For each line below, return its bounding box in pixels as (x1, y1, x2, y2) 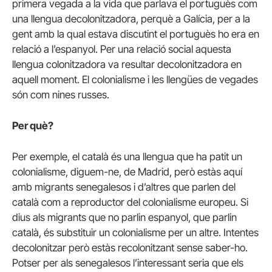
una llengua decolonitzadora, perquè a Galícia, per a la (12, 12, 250, 25)
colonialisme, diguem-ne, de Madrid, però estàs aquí (12, 166, 242, 178)
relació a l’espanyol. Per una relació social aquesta (12, 42, 231, 55)
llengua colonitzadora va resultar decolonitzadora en (12, 58, 242, 70)
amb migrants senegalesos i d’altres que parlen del (12, 181, 236, 194)
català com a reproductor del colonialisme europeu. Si (12, 196, 248, 209)
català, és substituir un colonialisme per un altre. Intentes (12, 226, 259, 239)
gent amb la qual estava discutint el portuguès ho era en (12, 27, 259, 40)
